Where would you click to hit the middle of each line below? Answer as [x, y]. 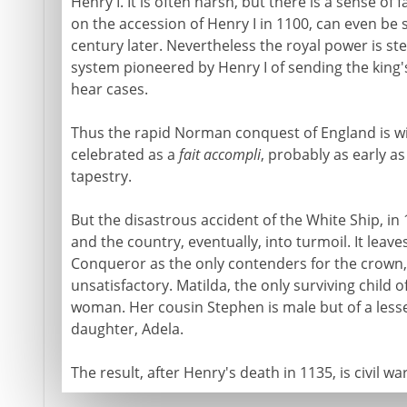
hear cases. [109, 89]
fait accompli [219, 154]
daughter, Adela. [127, 329]
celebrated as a [124, 154]
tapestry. [101, 176]
